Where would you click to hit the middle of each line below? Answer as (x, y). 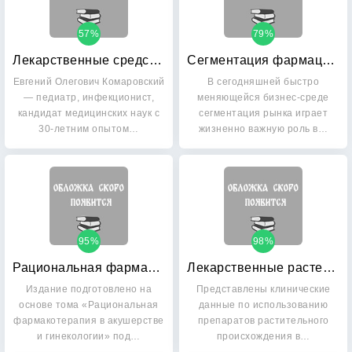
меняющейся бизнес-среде (263, 97)
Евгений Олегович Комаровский (89, 82)
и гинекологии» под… (89, 336)
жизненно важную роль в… (263, 129)
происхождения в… (263, 336)
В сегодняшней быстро (263, 82)
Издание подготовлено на (89, 289)
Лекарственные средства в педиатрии (155, 60)
